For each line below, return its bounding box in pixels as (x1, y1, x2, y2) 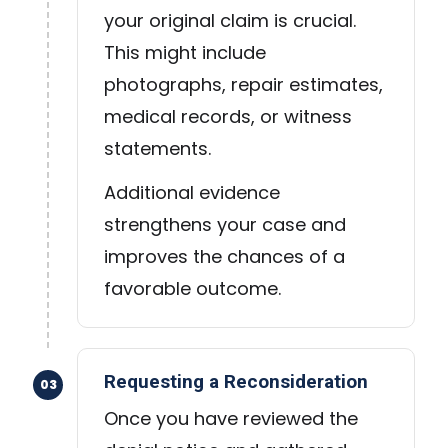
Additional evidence (104, 180, 280, 206)
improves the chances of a (104, 244, 345, 270)
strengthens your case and (104, 212, 346, 238)
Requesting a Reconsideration (104, 370, 368, 394)
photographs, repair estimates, (104, 72, 383, 98)
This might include (104, 40, 266, 66)
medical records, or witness (104, 104, 352, 130)
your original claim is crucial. (104, 8, 356, 34)
